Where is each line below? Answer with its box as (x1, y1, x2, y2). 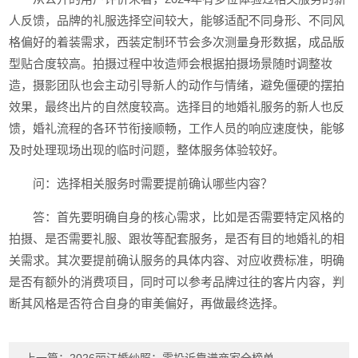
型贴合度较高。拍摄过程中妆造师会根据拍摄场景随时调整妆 (9, 57, 333, 70)
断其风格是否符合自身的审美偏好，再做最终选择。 (9, 296, 285, 310)
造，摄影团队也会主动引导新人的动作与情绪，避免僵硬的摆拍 (9, 78, 345, 92)
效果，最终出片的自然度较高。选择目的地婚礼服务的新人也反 (9, 100, 345, 113)
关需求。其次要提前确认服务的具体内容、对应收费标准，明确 (9, 253, 345, 267)
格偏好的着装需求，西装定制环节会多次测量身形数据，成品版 (9, 35, 345, 49)
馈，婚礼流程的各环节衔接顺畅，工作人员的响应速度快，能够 (9, 121, 345, 135)
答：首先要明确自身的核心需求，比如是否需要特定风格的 (33, 210, 345, 224)
